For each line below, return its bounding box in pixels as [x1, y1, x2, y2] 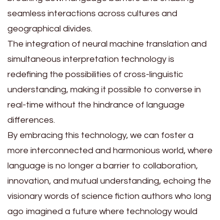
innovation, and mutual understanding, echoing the [7, 176, 211, 186]
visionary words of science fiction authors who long [7, 191, 211, 201]
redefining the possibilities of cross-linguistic [7, 69, 183, 79]
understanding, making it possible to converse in [7, 84, 201, 94]
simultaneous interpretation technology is [7, 54, 174, 64]
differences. [7, 115, 55, 125]
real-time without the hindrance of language [7, 100, 185, 110]
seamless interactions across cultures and [7, 8, 177, 18]
